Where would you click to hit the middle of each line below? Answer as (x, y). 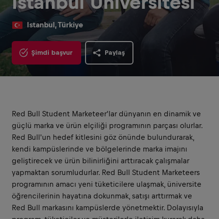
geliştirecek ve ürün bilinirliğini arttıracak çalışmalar (100, 161)
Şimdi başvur (52, 53)
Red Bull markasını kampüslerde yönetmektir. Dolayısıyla (108, 208)
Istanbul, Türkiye (55, 25)
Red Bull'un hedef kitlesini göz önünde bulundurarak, (103, 137)
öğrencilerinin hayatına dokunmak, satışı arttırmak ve (102, 196)
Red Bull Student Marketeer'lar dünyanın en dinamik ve (106, 114)
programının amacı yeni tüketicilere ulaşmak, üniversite (107, 184)
